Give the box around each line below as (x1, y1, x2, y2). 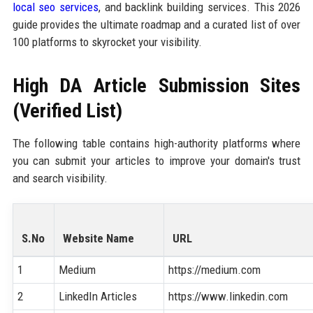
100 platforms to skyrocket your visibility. (12, 34, 202, 49)
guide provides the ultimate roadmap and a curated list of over (12, 17, 301, 31)
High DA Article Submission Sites (12, 73, 301, 97)
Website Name (62, 231, 134, 245)
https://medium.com (168, 262, 261, 277)
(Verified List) (12, 99, 122, 122)
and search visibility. (12, 170, 108, 185)
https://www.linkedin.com (168, 289, 289, 303)
